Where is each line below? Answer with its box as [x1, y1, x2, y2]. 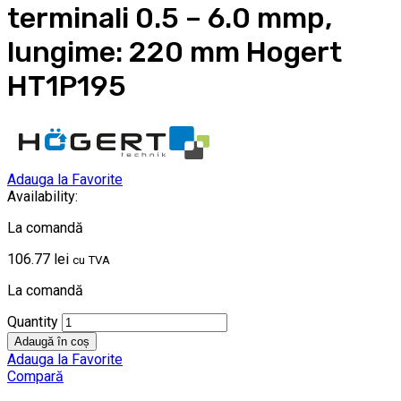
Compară [7, 368, 64, 386]
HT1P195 [7, 69, 126, 103]
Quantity [7, 313, 58, 331]
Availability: [7, 188, 78, 206]
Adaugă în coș [14, 335, 90, 349]
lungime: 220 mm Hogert [7, 35, 342, 69]
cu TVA [73, 253, 110, 268]
